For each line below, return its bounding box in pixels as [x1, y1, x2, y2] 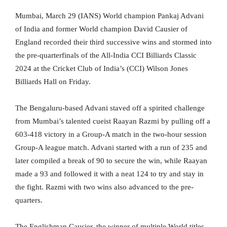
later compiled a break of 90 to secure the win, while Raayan [15, 157, 207, 165]
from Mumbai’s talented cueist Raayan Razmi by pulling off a [15, 117, 210, 126]
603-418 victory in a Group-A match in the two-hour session [15, 130, 207, 139]
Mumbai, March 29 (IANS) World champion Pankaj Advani [15, 12, 204, 20]
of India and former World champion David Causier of [15, 25, 187, 33]
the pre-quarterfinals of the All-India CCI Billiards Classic [15, 51, 197, 60]
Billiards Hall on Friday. [15, 78, 91, 86]
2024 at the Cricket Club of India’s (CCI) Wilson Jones [15, 64, 188, 73]
